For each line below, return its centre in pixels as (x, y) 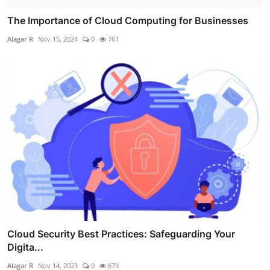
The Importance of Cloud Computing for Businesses (128, 21)
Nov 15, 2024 (58, 39)
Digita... (25, 247)
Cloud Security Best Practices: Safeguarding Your (121, 234)
